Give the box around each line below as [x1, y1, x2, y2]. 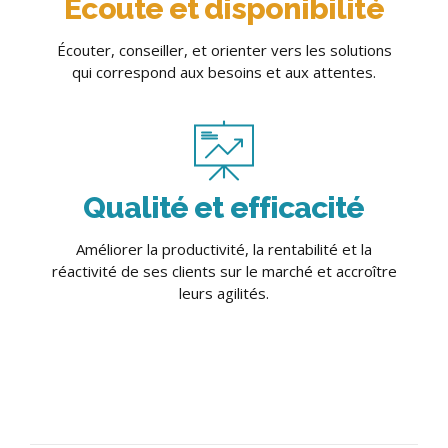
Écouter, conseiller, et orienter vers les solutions [56, 39, 392, 60]
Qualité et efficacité [83, 189, 365, 225]
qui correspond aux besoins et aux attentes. [72, 61, 376, 82]
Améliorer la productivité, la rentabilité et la [76, 238, 372, 259]
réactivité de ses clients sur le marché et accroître [51, 260, 397, 281]
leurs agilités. [179, 282, 269, 303]
